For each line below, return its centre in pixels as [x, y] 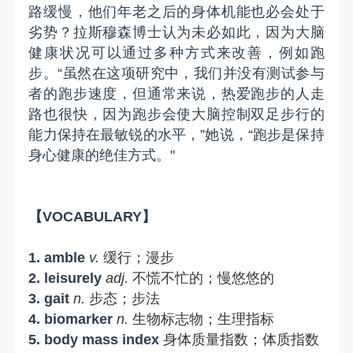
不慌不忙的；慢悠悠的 [204, 278]
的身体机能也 [221, 11]
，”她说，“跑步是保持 [255, 134]
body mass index [102, 339]
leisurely [73, 278]
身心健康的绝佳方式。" [102, 155]
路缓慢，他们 [73, 11]
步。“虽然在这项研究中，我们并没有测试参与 [176, 73]
